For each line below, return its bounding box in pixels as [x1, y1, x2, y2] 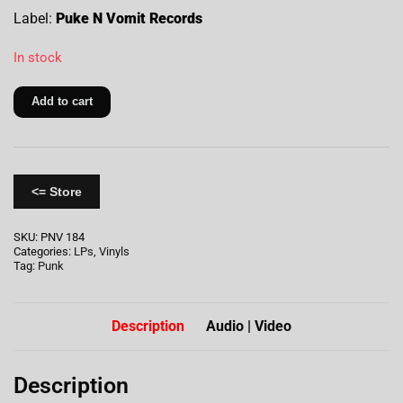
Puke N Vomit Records [56, 10, 210, 28]
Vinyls [99, 245, 130, 259]
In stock [13, 49, 62, 67]
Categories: [13, 245, 74, 259]
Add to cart [31, 94, 93, 109]
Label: [13, 10, 56, 28]
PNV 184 [40, 230, 85, 245]
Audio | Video [206, 318, 291, 336]
